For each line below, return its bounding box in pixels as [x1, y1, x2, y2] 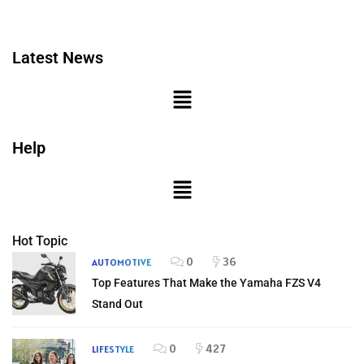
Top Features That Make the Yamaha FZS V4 [92, 275, 321, 289]
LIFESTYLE [92, 342, 134, 355]
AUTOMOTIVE [92, 255, 151, 268]
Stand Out [92, 297, 143, 310]
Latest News [12, 47, 103, 67]
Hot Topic [12, 232, 67, 249]
